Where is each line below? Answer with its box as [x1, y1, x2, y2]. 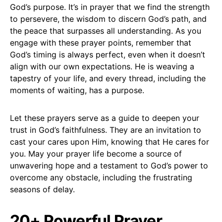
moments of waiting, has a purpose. [10, 85, 144, 95]
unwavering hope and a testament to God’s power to [10, 160, 208, 170]
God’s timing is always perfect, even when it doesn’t [10, 49, 205, 59]
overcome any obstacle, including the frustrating [10, 172, 192, 182]
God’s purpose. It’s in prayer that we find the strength [10, 1, 210, 12]
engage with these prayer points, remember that [10, 37, 191, 48]
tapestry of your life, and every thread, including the [10, 73, 206, 83]
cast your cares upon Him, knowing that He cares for [10, 136, 209, 147]
